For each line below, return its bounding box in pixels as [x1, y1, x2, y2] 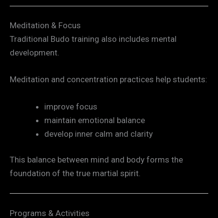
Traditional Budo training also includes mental [10, 34, 177, 44]
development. [10, 48, 59, 58]
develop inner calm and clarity [44, 128, 153, 139]
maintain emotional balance [44, 115, 145, 125]
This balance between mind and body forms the [10, 155, 183, 165]
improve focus [44, 101, 97, 111]
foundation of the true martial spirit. [10, 168, 141, 179]
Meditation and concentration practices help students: [10, 74, 207, 85]
